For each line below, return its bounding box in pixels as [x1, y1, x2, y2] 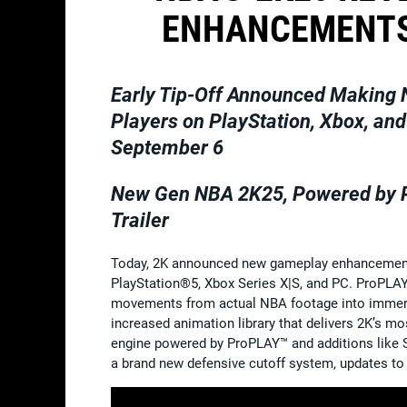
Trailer [111, 208, 169, 232]
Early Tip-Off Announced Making [111, 83, 401, 106]
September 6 [111, 135, 223, 159]
